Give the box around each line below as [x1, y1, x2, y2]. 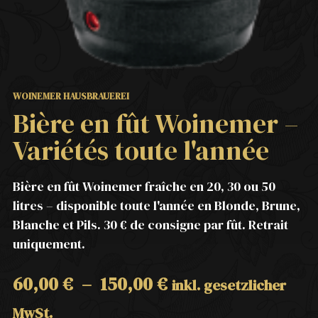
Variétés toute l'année [13, 132, 269, 170]
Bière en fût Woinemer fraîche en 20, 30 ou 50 [13, 177, 275, 196]
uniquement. [13, 235, 85, 253]
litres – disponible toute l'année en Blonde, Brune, [13, 197, 300, 215]
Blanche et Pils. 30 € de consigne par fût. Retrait [13, 216, 288, 234]
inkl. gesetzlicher [172, 275, 286, 296]
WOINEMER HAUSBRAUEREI [13, 90, 129, 103]
